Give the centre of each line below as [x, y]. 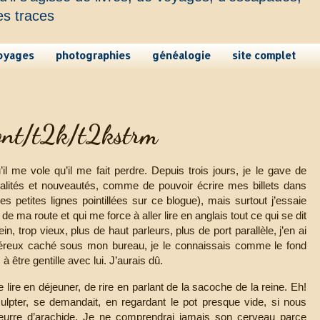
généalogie [181, 56]
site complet [264, 56]
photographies [93, 56]
